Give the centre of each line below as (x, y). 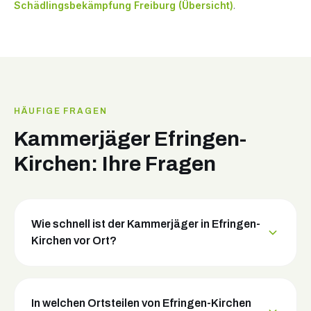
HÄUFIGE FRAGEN (61, 111)
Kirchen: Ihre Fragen (115, 164)
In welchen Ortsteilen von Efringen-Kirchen (141, 303)
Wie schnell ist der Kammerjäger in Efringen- (146, 224)
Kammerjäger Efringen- (130, 139)
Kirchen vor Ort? (74, 241)
